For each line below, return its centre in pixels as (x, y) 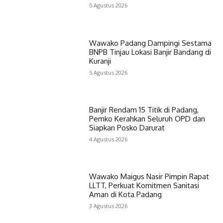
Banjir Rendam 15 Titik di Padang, (144, 110)
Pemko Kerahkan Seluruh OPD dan (147, 118)
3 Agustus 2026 (108, 206)
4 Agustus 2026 (108, 139)
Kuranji (100, 61)
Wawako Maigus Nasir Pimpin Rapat (149, 177)
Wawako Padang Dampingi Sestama (150, 43)
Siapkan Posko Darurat (127, 127)
